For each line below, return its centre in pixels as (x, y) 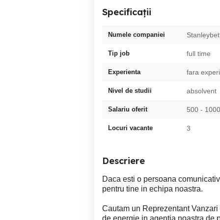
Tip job (119, 53)
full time (199, 54)
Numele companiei (137, 35)
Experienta (124, 72)
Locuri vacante (130, 128)
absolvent (202, 91)
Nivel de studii (130, 91)
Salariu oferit (128, 109)
